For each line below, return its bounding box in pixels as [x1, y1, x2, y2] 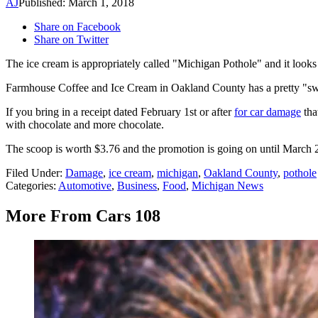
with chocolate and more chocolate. [6, 119, 164, 131]
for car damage [234, 106, 301, 119]
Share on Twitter [34, 33, 109, 46]
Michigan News [192, 180, 263, 192]
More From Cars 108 [6, 207, 160, 226]
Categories [6, 180, 53, 192]
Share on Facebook [34, 21, 121, 33]
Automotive [58, 180, 111, 192]
